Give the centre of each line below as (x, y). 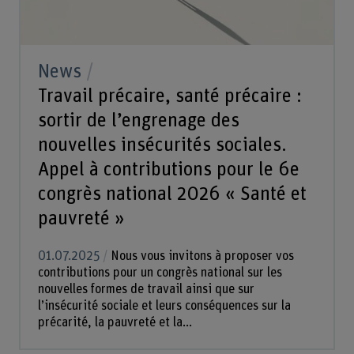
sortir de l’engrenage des (138, 121)
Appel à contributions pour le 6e (168, 170)
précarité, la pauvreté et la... (115, 322)
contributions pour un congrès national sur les (160, 272)
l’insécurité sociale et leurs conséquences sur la (164, 305)
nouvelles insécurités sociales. (162, 145)
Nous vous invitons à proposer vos (200, 256)
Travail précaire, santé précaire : (169, 96)
